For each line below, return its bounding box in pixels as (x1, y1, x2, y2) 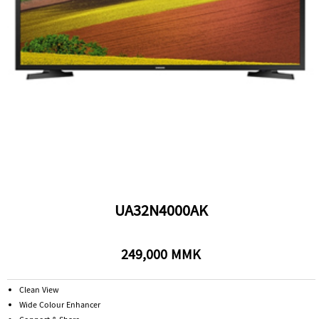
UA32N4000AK (114, 199, 208, 226)
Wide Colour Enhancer (19, 298, 101, 314)
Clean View (19, 283, 60, 299)
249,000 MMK (121, 244, 202, 269)
